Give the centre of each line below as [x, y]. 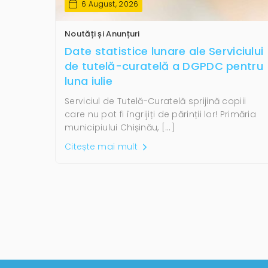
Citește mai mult [103, 146]
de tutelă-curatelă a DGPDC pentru [164, 66]
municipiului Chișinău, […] [120, 127]
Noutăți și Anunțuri [102, 33]
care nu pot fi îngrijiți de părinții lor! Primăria [161, 114]
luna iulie [89, 81]
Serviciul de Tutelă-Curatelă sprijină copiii [156, 101]
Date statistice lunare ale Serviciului [164, 51]
